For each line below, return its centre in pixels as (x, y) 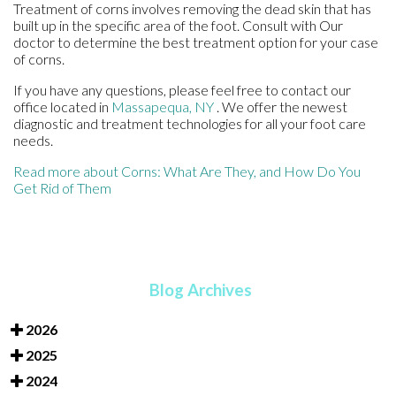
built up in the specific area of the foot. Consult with (166, 25)
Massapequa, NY (163, 106)
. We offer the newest (282, 106)
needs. (33, 140)
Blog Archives (200, 289)
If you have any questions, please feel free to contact (172, 89)
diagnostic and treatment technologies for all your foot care (190, 123)
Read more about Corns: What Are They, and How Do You (187, 171)
